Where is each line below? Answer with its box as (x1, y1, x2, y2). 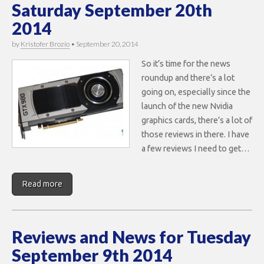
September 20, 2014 (76, 39, 138, 49)
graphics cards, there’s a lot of (141, 115, 252, 125)
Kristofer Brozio (21, 39, 70, 49)
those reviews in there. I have (141, 129, 249, 139)
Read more (22, 179, 62, 189)
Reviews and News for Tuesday (12, 226, 251, 247)
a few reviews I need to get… (141, 143, 250, 153)
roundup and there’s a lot (141, 72, 235, 82)
